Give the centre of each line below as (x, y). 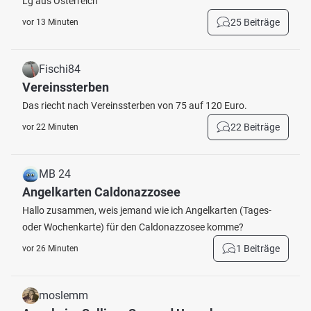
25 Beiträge (255, 22)
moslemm (64, 295)
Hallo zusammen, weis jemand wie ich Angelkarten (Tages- (147, 210)
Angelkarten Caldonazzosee (101, 192)
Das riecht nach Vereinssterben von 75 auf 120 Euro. (135, 106)
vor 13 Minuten (50, 22)
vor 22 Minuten (50, 127)
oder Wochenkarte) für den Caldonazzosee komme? (133, 227)
